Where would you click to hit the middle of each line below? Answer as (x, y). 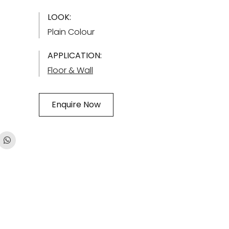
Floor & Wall (70, 70)
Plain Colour (71, 32)
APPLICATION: (75, 55)
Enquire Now (76, 105)
